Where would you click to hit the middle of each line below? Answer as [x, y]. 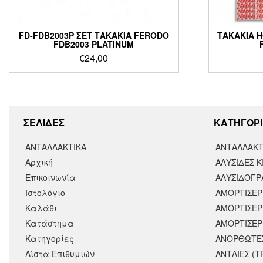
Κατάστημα [50, 223]
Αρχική [39, 162]
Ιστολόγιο [45, 192]
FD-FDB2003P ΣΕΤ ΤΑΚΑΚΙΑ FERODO [94, 35]
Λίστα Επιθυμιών [60, 253]
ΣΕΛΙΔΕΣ [44, 122]
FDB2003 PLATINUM [94, 44]
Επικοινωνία [50, 177]
